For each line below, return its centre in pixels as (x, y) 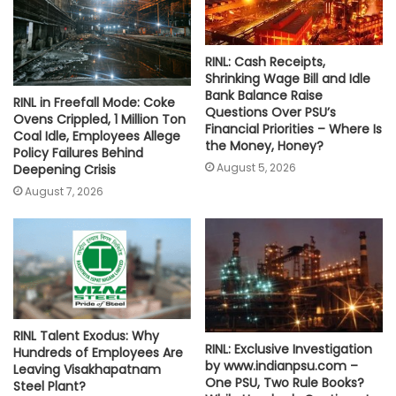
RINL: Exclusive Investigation (289, 349)
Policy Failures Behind (78, 153)
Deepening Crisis (65, 170)
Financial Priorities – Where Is (293, 129)
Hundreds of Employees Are (98, 352)
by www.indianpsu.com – (282, 366)
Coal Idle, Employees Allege (97, 137)
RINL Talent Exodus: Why (86, 335)
